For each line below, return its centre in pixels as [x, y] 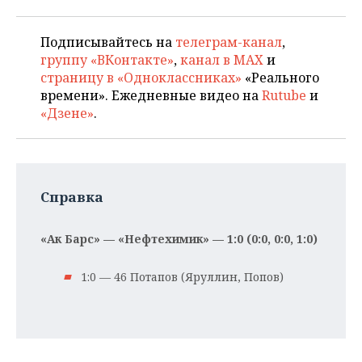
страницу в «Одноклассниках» [141, 78]
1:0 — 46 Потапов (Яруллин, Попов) [182, 277]
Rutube [284, 95]
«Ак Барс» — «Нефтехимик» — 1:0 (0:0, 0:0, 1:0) [179, 239]
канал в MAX [222, 60]
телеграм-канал [229, 42]
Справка [72, 197]
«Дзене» [67, 113]
